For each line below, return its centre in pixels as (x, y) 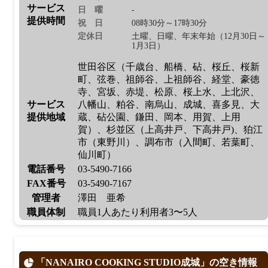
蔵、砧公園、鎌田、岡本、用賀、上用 (159, 117)
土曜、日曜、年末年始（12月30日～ (199, 36)
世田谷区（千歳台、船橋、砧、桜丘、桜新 (169, 67)
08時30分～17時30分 (169, 23)
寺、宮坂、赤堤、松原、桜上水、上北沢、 (169, 92)
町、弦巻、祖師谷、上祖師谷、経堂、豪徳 (169, 79)
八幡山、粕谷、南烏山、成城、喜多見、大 (169, 104)
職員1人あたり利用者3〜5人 (138, 212)
